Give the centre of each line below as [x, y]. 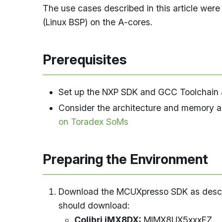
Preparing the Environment [125, 159]
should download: [94, 205]
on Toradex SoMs [93, 122]
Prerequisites [85, 60]
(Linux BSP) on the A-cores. [97, 22]
